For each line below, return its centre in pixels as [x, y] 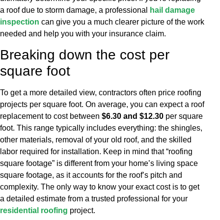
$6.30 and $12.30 [133, 116]
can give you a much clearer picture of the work [122, 22]
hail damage [172, 10]
